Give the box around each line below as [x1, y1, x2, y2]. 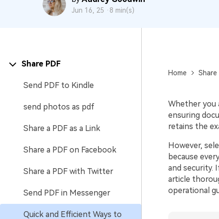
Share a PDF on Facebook [23, 145, 116, 154]
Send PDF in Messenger [23, 188, 110, 197]
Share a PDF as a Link [23, 124, 100, 133]
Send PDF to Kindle [23, 81, 94, 90]
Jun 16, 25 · [72, 6, 109, 14]
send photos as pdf [23, 102, 94, 111]
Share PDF [22, 59, 61, 68]
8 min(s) [109, 6, 134, 14]
